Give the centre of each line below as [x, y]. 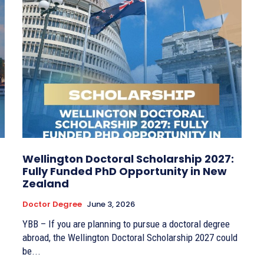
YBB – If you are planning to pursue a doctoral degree [126, 224]
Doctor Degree [52, 204]
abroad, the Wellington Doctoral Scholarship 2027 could [130, 238]
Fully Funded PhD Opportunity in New [125, 171]
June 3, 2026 [111, 204]
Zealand [46, 184]
